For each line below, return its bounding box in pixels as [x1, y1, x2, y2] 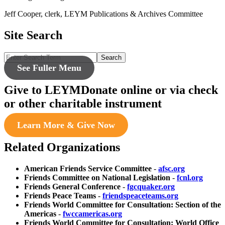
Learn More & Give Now [17, 120, 115, 131]
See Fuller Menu [17, 62, 81, 73]
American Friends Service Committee [24, 164, 152, 173]
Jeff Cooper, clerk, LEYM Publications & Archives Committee [4, 9, 207, 18]
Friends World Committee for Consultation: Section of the [24, 200, 221, 209]
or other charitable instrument [4, 96, 162, 110]
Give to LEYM [4, 83, 81, 96]
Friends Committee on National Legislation [24, 173, 170, 182]
